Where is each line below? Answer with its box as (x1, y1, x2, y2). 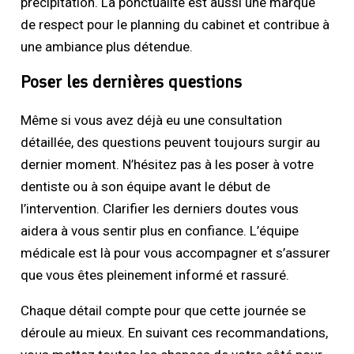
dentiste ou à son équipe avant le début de (21, 179, 271, 195)
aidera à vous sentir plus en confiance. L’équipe (21, 223, 299, 239)
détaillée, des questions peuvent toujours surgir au (21, 134, 321, 151)
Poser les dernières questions (21, 71, 243, 93)
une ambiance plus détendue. (21, 39, 194, 55)
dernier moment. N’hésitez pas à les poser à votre (21, 156, 314, 173)
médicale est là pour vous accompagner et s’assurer (21, 245, 331, 262)
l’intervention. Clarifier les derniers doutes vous (21, 201, 299, 217)
